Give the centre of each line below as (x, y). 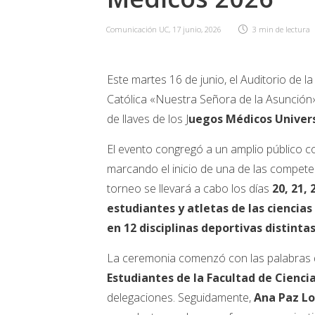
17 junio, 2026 (197, 30)
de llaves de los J (148, 119)
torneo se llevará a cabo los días (189, 189)
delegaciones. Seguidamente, (180, 298)
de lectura (293, 30)
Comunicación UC (137, 30)
